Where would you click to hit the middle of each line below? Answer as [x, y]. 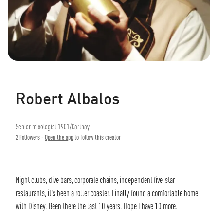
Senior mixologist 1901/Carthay [53, 126]
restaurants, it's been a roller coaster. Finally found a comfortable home [107, 193]
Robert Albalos [68, 98]
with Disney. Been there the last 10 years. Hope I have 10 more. [97, 206]
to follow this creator [98, 137]
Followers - [31, 137]
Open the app [59, 137]
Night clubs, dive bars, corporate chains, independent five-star [95, 180]
